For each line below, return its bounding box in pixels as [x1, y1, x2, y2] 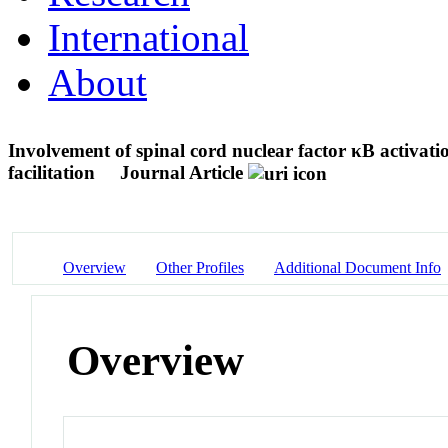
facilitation [8, 161, 100, 183]
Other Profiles [156, 258, 244, 276]
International [48, 15, 249, 59]
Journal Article [120, 161, 243, 183]
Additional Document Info [274, 258, 441, 276]
